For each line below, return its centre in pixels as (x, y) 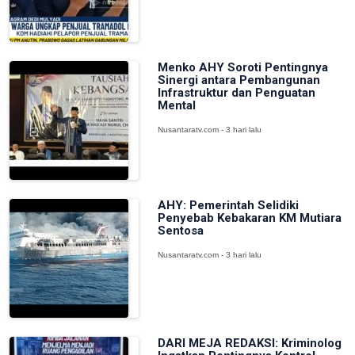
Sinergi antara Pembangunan (239, 80)
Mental (176, 105)
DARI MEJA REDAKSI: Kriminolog (249, 343)
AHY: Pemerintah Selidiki (228, 205)
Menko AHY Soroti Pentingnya (242, 67)
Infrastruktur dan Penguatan (236, 93)
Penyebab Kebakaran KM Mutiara (249, 218)
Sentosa (180, 231)
